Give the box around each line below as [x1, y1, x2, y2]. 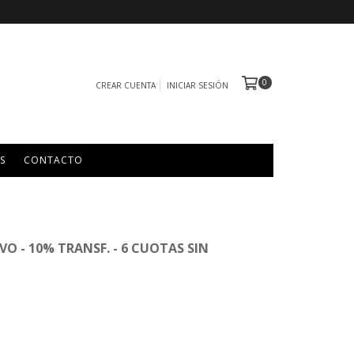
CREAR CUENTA [95, 80, 156, 92]
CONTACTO [23, 153, 83, 168]
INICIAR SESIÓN [166, 80, 228, 92]
